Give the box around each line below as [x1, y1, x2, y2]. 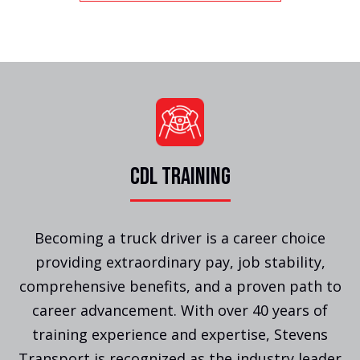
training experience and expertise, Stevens [32, 325, 328, 345]
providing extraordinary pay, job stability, [35, 252, 325, 272]
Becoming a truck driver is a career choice [35, 228, 325, 248]
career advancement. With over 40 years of [32, 301, 328, 321]
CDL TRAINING [129, 162, 231, 192]
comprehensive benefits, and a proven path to [18, 276, 342, 297]
